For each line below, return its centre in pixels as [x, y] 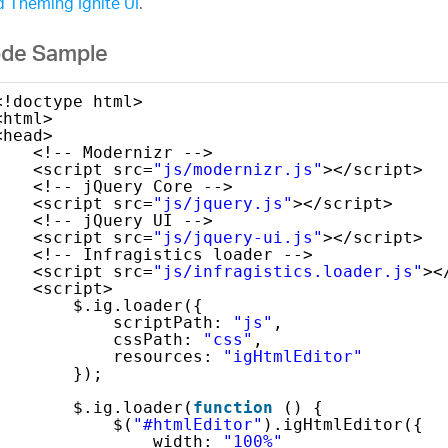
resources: [167, 356]
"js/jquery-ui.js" [237, 237]
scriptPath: [172, 322]
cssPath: [157, 339]
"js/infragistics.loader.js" [287, 271]
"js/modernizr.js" [237, 169]
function [232, 407]
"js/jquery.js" [222, 203]
